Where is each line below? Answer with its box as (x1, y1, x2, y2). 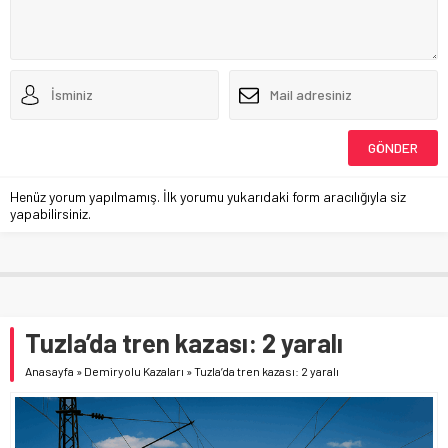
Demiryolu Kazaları (84, 363, 184, 378)
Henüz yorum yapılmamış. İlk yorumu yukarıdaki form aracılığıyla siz (10, 187, 406, 205)
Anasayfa (25, 363, 74, 378)
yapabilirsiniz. (10, 204, 91, 222)
